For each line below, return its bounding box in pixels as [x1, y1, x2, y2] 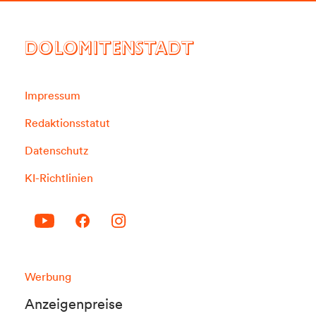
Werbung [25, 269, 71, 284]
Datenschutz [25, 142, 88, 157]
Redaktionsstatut [25, 115, 110, 130]
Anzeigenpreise [25, 296, 123, 313]
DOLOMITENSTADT [25, 42, 194, 61]
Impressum [25, 87, 80, 102]
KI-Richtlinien [25, 170, 93, 185]
